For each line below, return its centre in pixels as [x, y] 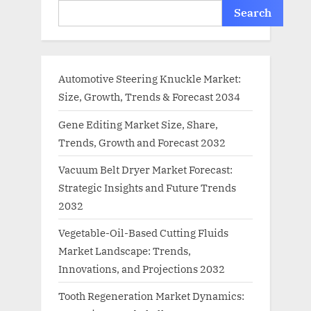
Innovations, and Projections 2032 [142, 268]
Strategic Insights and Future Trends [147, 187]
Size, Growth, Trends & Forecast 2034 [149, 97]
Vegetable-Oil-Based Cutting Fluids [143, 232]
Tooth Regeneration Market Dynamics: [151, 296]
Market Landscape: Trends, [125, 250]
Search [253, 12]
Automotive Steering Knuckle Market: [150, 79]
